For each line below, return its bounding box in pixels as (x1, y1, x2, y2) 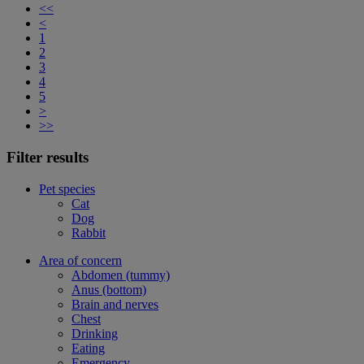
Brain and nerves (71, 297, 158, 311)
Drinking (71, 326, 118, 340)
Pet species (39, 181, 95, 196)
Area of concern (39, 253, 122, 267)
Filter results (6, 148, 89, 166)
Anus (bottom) (71, 282, 146, 297)
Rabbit (71, 225, 106, 240)
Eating (71, 340, 105, 355)
